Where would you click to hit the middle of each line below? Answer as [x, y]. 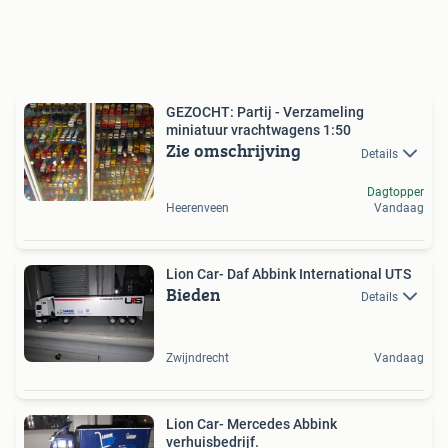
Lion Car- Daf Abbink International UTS [288, 273]
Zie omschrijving [233, 151]
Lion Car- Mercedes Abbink [251, 424]
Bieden [193, 294]
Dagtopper [395, 191]
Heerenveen [197, 207]
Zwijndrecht [197, 358]
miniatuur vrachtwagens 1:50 [258, 130]
